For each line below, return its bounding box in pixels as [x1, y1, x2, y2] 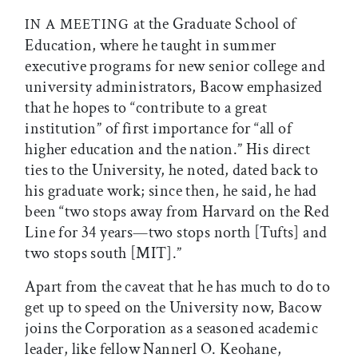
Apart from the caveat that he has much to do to [25, 276, 331, 297]
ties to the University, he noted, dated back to [25, 159, 319, 181]
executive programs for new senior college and [25, 55, 326, 77]
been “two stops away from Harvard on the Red [25, 201, 329, 222]
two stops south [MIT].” [25, 242, 182, 264]
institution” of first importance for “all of [25, 117, 292, 139]
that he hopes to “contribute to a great [25, 97, 267, 118]
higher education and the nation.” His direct [25, 138, 310, 160]
